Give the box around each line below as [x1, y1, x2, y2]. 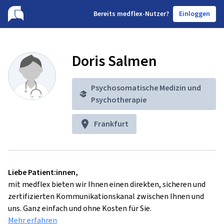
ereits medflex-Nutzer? [97, 9, 169, 18]
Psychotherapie [91, 94, 147, 105]
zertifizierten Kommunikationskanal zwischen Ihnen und [8, 191, 204, 201]
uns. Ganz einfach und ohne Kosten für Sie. [8, 203, 151, 213]
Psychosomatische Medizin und [91, 82, 201, 93]
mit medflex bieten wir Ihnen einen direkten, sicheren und [8, 179, 205, 189]
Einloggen [179, 9, 210, 18]
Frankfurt [94, 118, 128, 129]
